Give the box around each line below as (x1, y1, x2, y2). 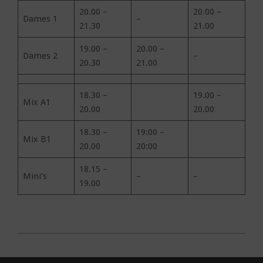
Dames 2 (22, 50, 60, 61)
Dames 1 (22, 14, 60, 24)
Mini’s (22, 171, 52, 181)
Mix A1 (22, 97, 50, 107)
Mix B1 (22, 134, 51, 144)
